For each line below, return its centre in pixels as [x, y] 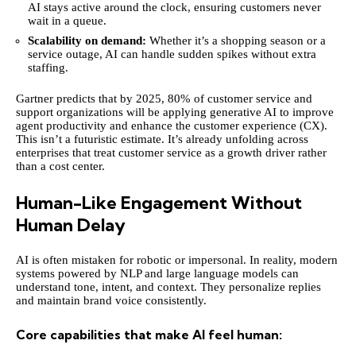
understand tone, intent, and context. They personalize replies [168, 287]
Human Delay [71, 224]
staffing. [48, 67]
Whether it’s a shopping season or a [236, 40]
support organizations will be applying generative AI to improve [175, 112]
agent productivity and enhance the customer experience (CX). [172, 126]
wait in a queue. [67, 21]
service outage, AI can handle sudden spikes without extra [172, 54]
